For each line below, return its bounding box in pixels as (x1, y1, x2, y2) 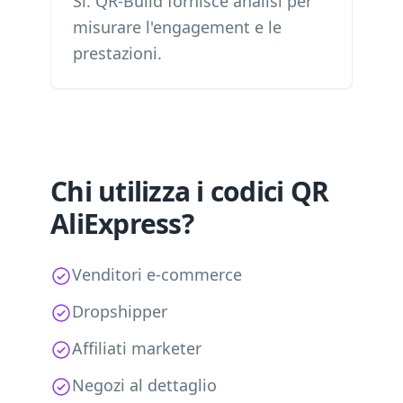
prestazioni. (73, 42, 162, 64)
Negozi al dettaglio (72, 374, 217, 396)
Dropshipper (72, 300, 167, 322)
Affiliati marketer (72, 337, 201, 359)
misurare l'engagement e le (73, 16, 282, 38)
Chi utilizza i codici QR (50, 173, 328, 210)
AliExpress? (50, 205, 193, 242)
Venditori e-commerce (72, 264, 242, 285)
